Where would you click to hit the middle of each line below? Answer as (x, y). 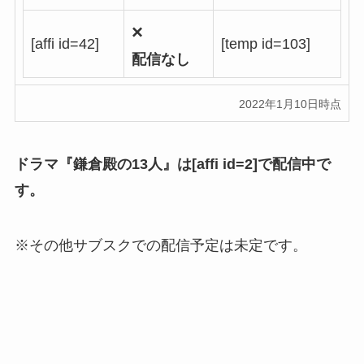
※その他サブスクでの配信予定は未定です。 (160, 245)
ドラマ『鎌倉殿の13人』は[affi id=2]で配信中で (172, 164)
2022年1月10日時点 (290, 104)
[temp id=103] (265, 44)
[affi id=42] (65, 44)
